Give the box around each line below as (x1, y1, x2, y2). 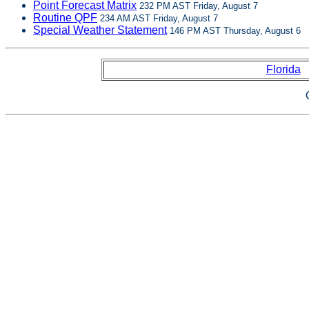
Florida (266, 63, 301, 75)
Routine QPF (33, 12, 97, 23)
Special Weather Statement (33, 24, 167, 36)
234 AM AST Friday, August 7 (97, 13, 218, 23)
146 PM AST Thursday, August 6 (167, 26, 301, 36)
